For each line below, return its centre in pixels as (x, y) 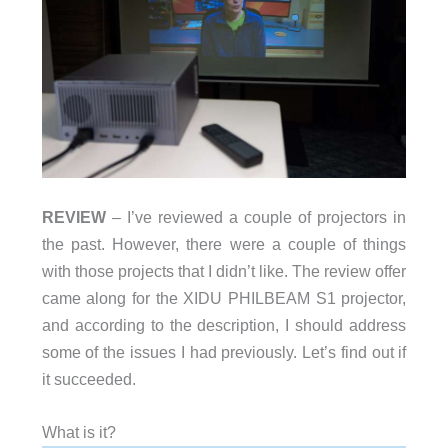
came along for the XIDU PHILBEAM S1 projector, (224, 297)
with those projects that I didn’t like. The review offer (224, 270)
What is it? (78, 432)
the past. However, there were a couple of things (224, 243)
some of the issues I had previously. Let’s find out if (224, 351)
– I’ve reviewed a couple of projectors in (256, 216)
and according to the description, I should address (224, 324)
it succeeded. (88, 378)
